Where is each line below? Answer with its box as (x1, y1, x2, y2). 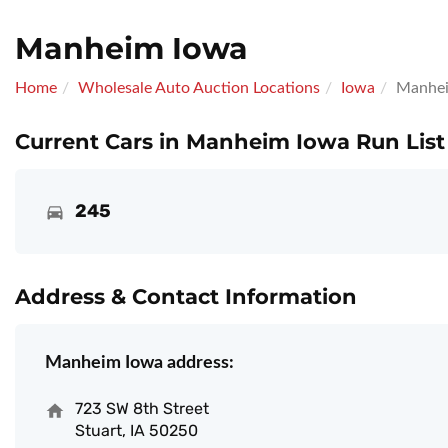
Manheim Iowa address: (45, 354, 234, 373)
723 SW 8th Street (75, 399, 209, 419)
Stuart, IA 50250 (75, 421, 198, 441)
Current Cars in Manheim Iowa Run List (15, 129, 445, 155)
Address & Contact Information (15, 284, 357, 310)
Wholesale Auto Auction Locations (78, 80, 320, 97)
